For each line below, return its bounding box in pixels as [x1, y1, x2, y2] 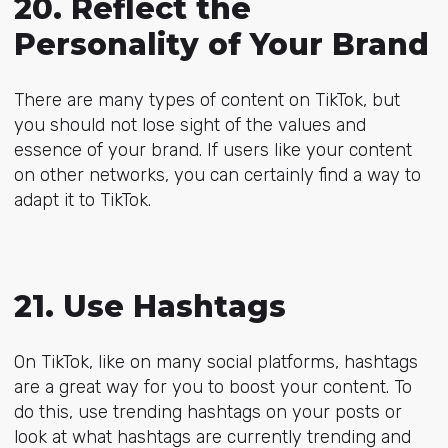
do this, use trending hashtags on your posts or [13, 400, 402, 423]
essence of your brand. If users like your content [13, 139, 412, 162]
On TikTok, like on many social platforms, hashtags [13, 350, 418, 373]
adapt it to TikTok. [13, 189, 151, 212]
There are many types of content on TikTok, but [13, 89, 400, 112]
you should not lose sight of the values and [13, 114, 366, 137]
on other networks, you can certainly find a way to [13, 164, 421, 187]
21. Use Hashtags [13, 287, 286, 325]
